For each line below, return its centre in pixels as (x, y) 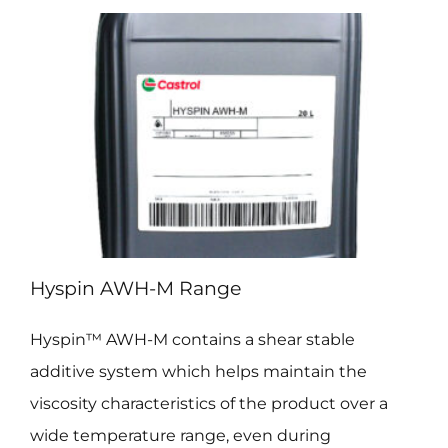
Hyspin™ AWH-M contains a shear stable (192, 339)
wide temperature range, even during (180, 435)
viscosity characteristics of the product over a (208, 403)
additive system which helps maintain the (198, 371)
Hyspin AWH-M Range (135, 288)
